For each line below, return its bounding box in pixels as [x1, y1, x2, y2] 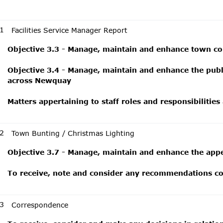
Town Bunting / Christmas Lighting [11, 129, 134, 137]
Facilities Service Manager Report [11, 26, 127, 34]
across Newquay [7, 76, 71, 85]
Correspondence [11, 201, 68, 209]
